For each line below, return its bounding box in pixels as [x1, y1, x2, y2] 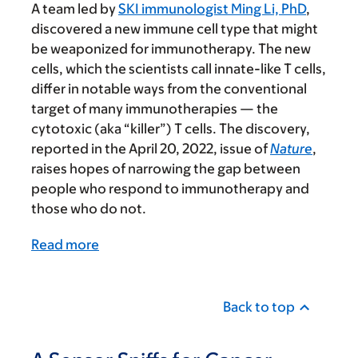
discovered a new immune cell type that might [31, 21, 318, 38]
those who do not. [31, 201, 146, 217]
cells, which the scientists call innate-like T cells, [31, 61, 326, 78]
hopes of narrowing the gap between [70, 161, 300, 177]
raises [31, 161, 67, 177]
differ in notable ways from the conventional [31, 81, 307, 97]
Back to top [223, 299, 295, 316]
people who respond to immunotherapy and [31, 181, 309, 197]
